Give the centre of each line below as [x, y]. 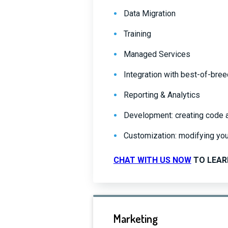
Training [137, 34]
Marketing [135, 218]
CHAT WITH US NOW [152, 160]
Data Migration [149, 13]
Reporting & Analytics [162, 95]
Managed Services [157, 54]
